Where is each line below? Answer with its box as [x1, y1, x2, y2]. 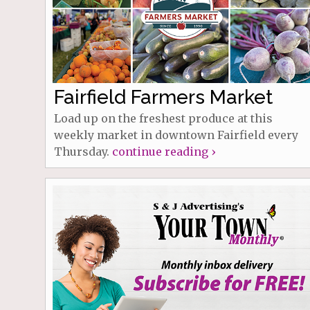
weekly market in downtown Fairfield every [53, 127, 298, 142]
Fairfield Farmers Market [53, 85, 273, 109]
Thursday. [53, 144, 112, 158]
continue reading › [111, 144, 215, 158]
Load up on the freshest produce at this [53, 111, 273, 125]
